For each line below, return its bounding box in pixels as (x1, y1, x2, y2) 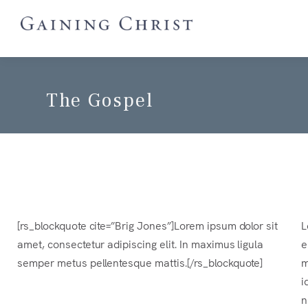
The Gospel (46, 88, 153, 113)
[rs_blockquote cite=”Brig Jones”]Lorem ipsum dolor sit (17, 217, 278, 232)
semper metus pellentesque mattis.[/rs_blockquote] (17, 254, 263, 269)
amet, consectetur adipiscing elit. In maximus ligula (17, 236, 264, 251)
